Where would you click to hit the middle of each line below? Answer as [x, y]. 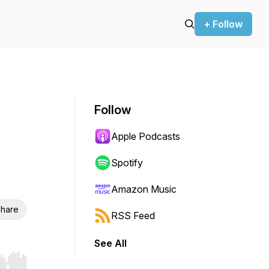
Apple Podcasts [146, 136]
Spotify [127, 163]
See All [110, 243]
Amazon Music [144, 189]
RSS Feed [133, 216]
